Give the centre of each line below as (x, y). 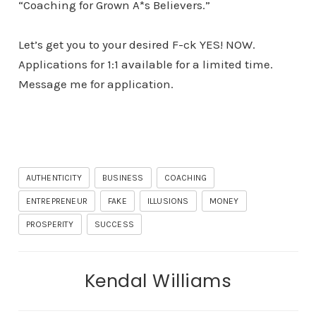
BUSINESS (123, 177)
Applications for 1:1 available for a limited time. (145, 64)
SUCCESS (114, 224)
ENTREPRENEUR (56, 201)
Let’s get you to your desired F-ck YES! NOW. (136, 44)
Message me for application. (96, 84)
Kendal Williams (158, 280)
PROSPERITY (50, 224)
